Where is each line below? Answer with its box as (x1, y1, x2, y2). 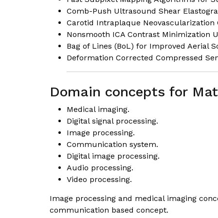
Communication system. (67, 140, 158, 149)
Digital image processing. (67, 151, 160, 161)
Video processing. (67, 175, 132, 184)
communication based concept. (50, 205, 168, 215)
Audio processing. (67, 163, 133, 172)
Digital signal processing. (67, 116, 158, 126)
